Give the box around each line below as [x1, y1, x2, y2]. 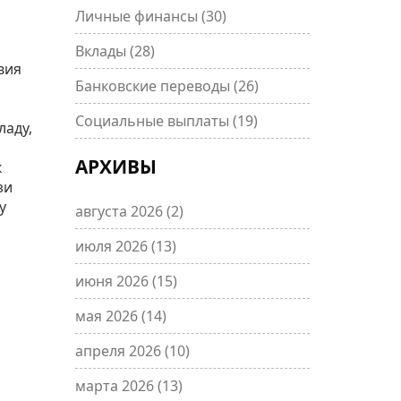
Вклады [74, 41, 130, 61]
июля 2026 [74, 236, 151, 256]
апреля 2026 [74, 341, 165, 361]
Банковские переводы [74, 76, 234, 96]
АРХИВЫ [74, 154, 157, 179]
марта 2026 [74, 376, 158, 396]
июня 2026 [74, 271, 152, 291]
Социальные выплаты [74, 111, 233, 131]
